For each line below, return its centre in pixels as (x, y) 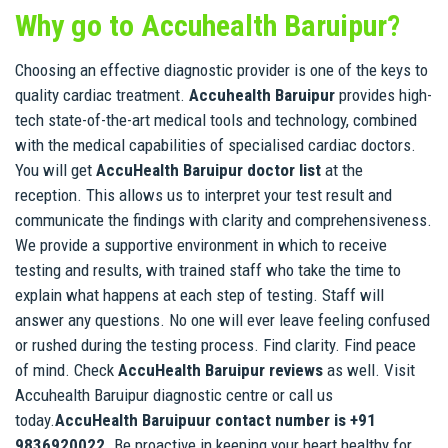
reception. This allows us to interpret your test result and (203, 194)
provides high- (385, 94)
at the (342, 169)
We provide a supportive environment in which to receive (201, 244)
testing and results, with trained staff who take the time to (208, 269)
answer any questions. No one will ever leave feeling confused (222, 319)
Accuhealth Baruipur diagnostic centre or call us (174, 394)
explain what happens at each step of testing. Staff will (199, 294)
